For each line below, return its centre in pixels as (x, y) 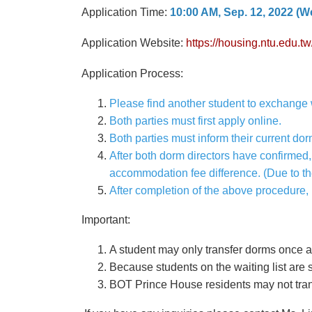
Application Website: (134, 43)
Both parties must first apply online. (195, 121)
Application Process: (132, 74)
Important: (106, 220)
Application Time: (126, 13)
